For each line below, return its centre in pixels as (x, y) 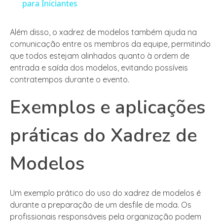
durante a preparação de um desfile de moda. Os (101, 205)
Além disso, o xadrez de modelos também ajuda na (103, 32)
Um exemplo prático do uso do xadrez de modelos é (105, 193)
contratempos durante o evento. (70, 80)
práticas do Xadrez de (103, 136)
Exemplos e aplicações (108, 108)
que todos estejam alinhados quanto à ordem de (100, 56)
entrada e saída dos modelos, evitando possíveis (99, 68)
